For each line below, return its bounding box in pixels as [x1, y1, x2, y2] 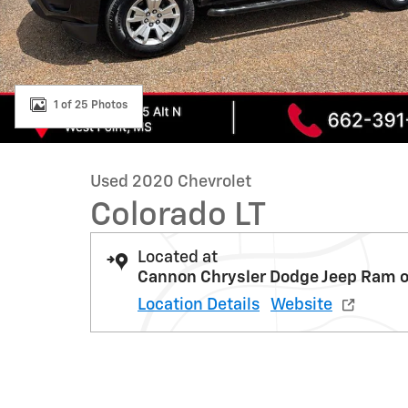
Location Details [138, 297, 260, 313]
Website [270, 297, 332, 313]
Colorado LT [90, 199, 266, 232]
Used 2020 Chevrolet [90, 174, 251, 190]
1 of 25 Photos [54, 99, 127, 111]
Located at [138, 250, 218, 266]
